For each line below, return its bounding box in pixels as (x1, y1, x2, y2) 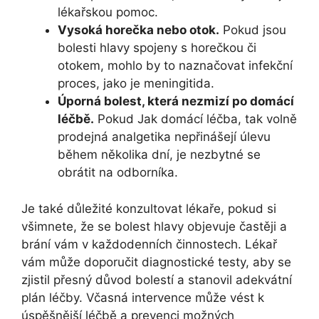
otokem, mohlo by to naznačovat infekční (58, 58, 293, 73)
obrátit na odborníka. (58, 165, 178, 180)
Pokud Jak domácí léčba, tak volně (94, 112, 297, 127)
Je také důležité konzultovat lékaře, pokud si (21, 201, 276, 216)
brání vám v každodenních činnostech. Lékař (21, 236, 277, 251)
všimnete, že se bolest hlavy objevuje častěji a (21, 219, 287, 234)
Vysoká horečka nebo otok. (58, 23, 219, 38)
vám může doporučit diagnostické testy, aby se (21, 254, 291, 269)
